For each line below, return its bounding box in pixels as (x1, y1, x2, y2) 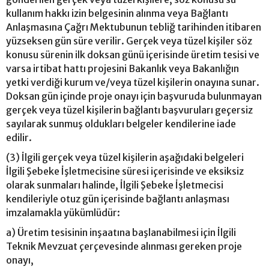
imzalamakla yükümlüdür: (6, 206, 120, 219)
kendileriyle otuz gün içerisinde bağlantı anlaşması (6, 192, 229, 205)
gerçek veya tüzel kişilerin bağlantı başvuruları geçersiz (6, 103, 253, 116)
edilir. (6, 131, 32, 144)
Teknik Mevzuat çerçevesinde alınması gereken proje (6, 240, 242, 252)
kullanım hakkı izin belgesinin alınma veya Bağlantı (6, 7, 228, 19)
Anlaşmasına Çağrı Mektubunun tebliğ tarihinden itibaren (6, 20, 261, 33)
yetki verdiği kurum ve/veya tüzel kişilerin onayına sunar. (6, 76, 259, 88)
